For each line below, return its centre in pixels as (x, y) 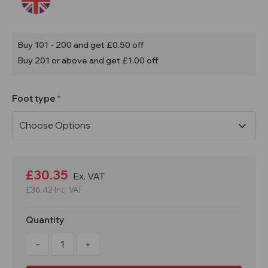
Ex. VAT (89, 176)
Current (29, 162)
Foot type (35, 98)
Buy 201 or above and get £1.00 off (88, 60)
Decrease (55, 244)
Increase (102, 244)
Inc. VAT (68, 189)
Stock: (26, 173)
